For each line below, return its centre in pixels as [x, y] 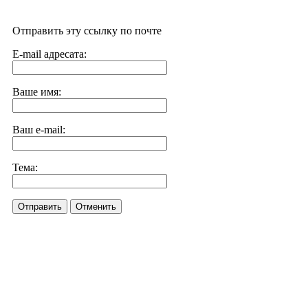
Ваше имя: [37, 92]
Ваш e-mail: [39, 130]
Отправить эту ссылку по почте [87, 31]
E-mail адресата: [49, 54]
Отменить [96, 207]
